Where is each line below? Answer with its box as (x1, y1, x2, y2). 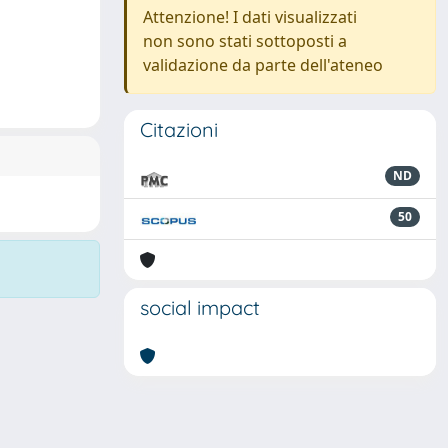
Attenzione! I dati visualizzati (143, 6, 357, 28)
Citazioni (140, 117, 218, 142)
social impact (140, 295, 260, 320)
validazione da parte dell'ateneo (143, 54, 383, 76)
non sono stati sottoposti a (143, 30, 347, 52)
